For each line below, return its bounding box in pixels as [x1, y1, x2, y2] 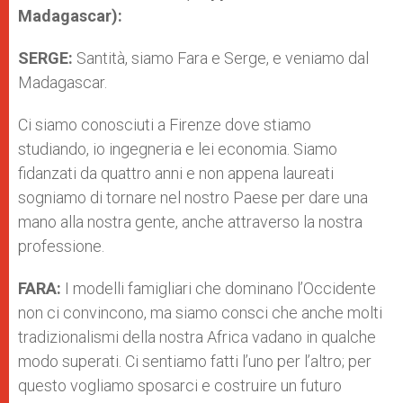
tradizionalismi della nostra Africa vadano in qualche [18, 327, 376, 346]
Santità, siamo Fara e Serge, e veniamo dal [76, 49, 369, 67]
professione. [18, 237, 104, 255]
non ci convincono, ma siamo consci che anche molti [18, 303, 382, 322]
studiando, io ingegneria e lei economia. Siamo [18, 139, 337, 158]
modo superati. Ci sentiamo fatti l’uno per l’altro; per [18, 352, 372, 371]
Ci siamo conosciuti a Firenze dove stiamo [18, 115, 311, 134]
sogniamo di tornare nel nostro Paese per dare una [18, 188, 368, 207]
